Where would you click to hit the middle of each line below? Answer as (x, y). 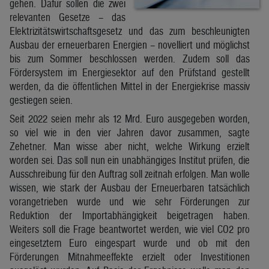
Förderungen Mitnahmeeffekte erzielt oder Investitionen (130, 256)
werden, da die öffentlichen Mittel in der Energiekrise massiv (130, 86)
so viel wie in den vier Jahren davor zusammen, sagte (130, 132)
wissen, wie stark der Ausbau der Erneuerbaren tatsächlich (130, 187)
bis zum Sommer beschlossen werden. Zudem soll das (130, 58)
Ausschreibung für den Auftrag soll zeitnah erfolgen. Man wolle (130, 174)
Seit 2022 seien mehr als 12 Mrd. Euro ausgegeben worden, (130, 118)
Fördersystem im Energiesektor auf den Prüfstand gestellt (130, 72)
